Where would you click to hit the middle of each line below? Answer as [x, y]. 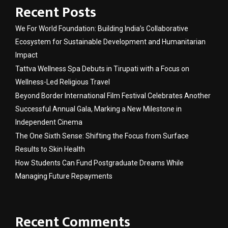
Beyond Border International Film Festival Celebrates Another [113, 95]
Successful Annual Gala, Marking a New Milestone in [98, 109]
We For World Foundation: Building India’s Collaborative [102, 28]
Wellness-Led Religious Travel [63, 82]
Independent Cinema [49, 122]
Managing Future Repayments [64, 176]
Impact [26, 55]
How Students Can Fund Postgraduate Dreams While [99, 163]
